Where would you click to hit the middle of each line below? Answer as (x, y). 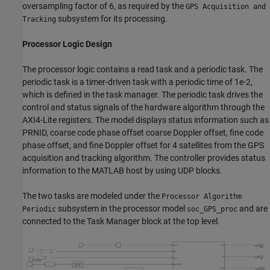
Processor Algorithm (202, 196)
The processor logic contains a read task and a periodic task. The (143, 69)
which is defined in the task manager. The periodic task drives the (143, 94)
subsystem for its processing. (112, 18)
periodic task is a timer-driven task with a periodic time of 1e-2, (137, 82)
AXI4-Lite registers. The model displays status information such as (146, 120)
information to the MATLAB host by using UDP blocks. (122, 170)
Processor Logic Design (67, 44)
